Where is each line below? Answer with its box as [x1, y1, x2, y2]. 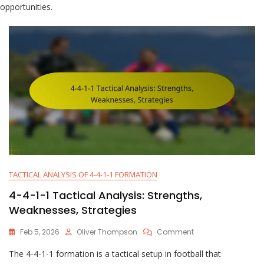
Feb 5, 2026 [20, 227, 60, 237]
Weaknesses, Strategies [9, 203, 137, 218]
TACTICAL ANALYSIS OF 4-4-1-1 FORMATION [9, 169, 157, 180]
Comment [157, 227, 194, 237]
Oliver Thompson [77, 227, 137, 237]
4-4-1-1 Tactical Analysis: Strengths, [9, 188, 202, 203]
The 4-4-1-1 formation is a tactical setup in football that [9, 248, 221, 260]
